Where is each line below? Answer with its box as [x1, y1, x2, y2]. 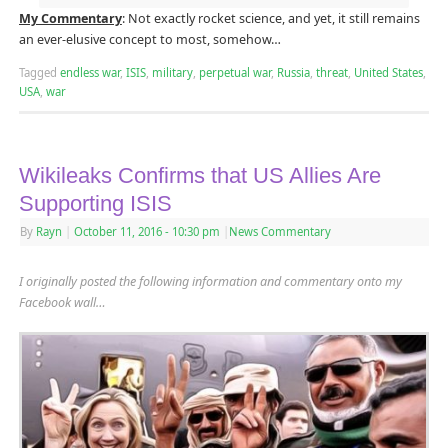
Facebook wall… [18, 294, 106, 312]
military [151, 65, 193, 81]
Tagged [18, 65, 60, 81]
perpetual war [198, 65, 271, 81]
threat [315, 65, 348, 81]
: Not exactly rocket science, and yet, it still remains [121, 10, 420, 28]
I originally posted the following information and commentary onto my [18, 273, 402, 291]
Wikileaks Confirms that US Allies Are [18, 163, 381, 189]
